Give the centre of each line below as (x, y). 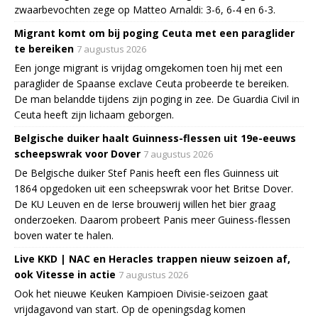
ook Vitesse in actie (65, 274)
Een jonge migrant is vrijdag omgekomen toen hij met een (148, 67)
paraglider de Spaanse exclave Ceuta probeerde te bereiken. (152, 83)
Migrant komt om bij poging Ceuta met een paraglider (154, 33)
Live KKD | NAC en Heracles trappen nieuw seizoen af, (152, 258)
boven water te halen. (64, 235)
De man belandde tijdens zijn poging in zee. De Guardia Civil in (157, 99)
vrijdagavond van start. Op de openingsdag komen (130, 309)
